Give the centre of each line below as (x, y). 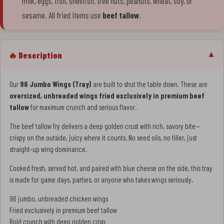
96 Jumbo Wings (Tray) (56, 84)
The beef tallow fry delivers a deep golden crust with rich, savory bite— (105, 126)
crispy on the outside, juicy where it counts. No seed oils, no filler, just (103, 137)
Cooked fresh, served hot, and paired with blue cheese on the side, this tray (111, 168)
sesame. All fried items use (62, 15)
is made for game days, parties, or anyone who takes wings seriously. (101, 179)
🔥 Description (35, 55)
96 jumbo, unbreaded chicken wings (59, 198)
